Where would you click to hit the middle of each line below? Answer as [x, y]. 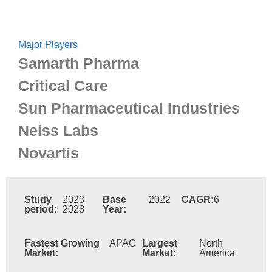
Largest [160, 243]
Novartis [49, 153]
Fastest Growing [62, 243]
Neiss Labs [58, 131]
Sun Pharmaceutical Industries [129, 108]
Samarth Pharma [79, 63]
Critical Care [63, 86]
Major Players [48, 45]
